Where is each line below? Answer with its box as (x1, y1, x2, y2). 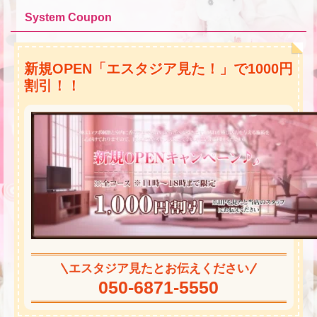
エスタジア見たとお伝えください (68, 261, 249, 275)
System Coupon (25, 11, 112, 23)
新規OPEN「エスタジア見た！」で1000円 (23, 60, 293, 76)
